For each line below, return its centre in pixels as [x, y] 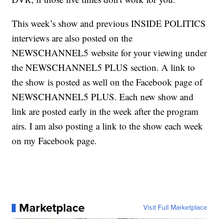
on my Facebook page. [55, 141]
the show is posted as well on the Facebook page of [107, 82]
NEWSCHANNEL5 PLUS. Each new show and [103, 97]
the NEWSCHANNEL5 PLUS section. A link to [104, 67]
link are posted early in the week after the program [105, 111]
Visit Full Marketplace [175, 208]
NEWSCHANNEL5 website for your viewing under [109, 53]
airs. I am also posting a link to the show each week [108, 126]
